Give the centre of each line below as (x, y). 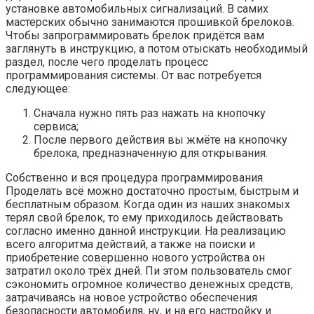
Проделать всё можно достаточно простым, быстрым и (152, 191)
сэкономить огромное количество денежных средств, (149, 285)
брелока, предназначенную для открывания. (151, 153)
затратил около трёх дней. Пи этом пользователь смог (149, 271)
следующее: (38, 89)
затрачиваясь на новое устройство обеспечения (131, 298)
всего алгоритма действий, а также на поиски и (130, 245)
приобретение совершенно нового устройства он (135, 258)
